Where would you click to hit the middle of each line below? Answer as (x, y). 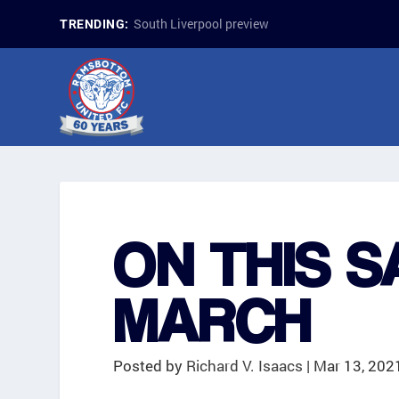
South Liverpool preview (201, 24)
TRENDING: (94, 24)
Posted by (150, 366)
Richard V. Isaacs (245, 366)
